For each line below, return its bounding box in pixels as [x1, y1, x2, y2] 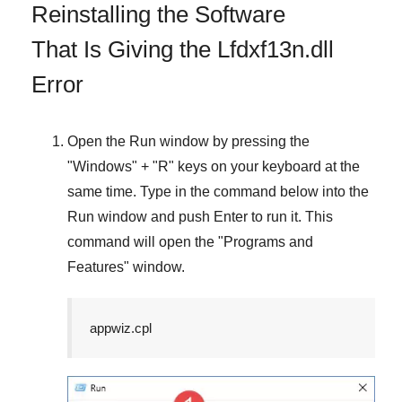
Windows [73, 158, 132, 174]
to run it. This [248, 208, 333, 224]
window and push [94, 208, 214, 224]
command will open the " [67, 233, 223, 249]
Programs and [223, 233, 313, 249]
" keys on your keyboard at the [169, 158, 360, 174]
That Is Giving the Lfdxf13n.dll [31, 35, 334, 63]
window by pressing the [156, 133, 310, 149]
